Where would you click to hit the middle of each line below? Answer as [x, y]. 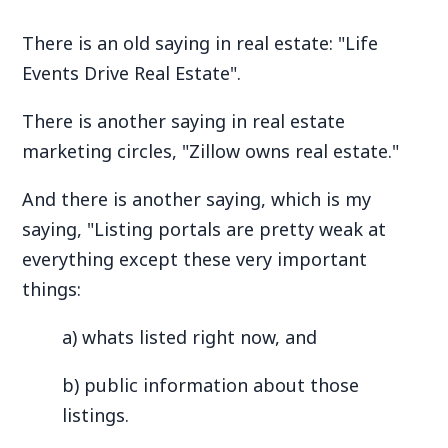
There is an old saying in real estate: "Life [200, 43]
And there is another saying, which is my [197, 199]
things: [52, 289]
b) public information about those [211, 385]
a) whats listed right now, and [190, 337]
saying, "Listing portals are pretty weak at [204, 229]
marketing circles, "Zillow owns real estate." [211, 151]
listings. [96, 415]
